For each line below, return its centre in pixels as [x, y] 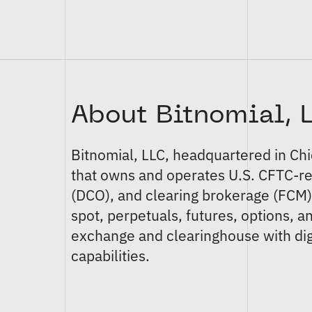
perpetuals [143, 215]
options [266, 215]
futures [210, 215]
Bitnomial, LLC [118, 155]
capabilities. [111, 256]
